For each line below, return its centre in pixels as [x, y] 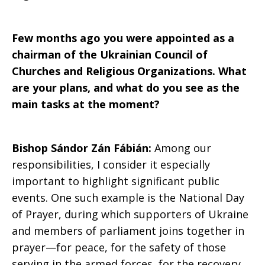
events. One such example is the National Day [128, 198]
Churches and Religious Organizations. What [129, 71]
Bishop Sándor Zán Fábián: [83, 148]
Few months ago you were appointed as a [123, 38]
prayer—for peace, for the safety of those [119, 247]
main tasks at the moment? [86, 104]
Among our [183, 148]
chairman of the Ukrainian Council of [110, 54]
